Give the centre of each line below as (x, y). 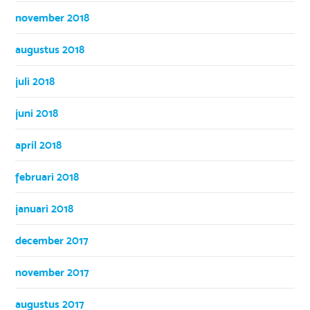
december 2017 (52, 240)
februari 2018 (47, 176)
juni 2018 (37, 113)
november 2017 (53, 272)
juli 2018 (35, 81)
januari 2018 (45, 208)
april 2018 (39, 145)
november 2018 (53, 17)
